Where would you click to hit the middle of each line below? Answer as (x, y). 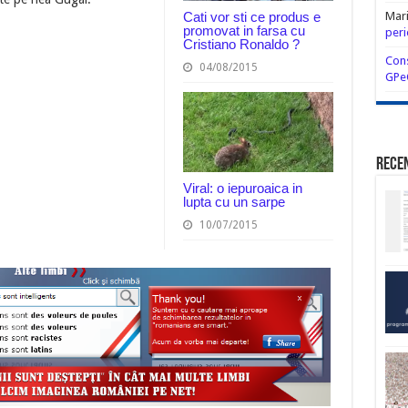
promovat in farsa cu (244, 31)
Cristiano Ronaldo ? (241, 45)
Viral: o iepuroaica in (242, 188)
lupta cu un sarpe (234, 201)
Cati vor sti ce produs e (251, 17)
